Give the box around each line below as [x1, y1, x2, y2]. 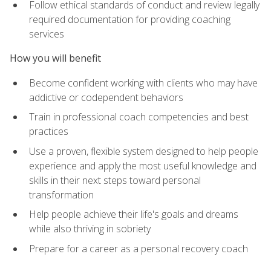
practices [29, 125, 68, 139]
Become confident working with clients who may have [29, 76, 258, 90]
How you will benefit [10, 51, 101, 65]
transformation [29, 188, 94, 201]
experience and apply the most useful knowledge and [29, 158, 256, 172]
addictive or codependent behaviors [29, 90, 183, 104]
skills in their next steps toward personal [29, 173, 201, 187]
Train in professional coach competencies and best [29, 110, 249, 124]
